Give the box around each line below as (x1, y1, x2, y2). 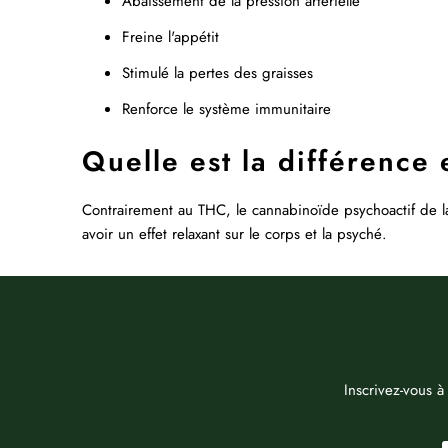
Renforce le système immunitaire (122, 97, 336, 120)
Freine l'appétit (122, 25, 224, 48)
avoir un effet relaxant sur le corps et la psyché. (82, 222, 387, 245)
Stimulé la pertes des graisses (122, 61, 318, 84)
